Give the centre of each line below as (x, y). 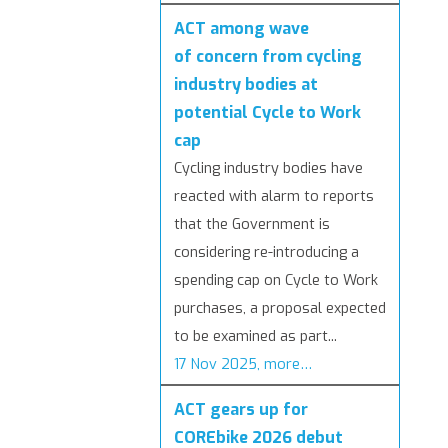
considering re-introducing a (266, 253)
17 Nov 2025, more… (243, 365)
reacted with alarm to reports (274, 197)
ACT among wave (241, 29)
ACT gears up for (241, 410)
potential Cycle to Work (267, 113)
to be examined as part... (255, 337)
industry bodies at (246, 85)
